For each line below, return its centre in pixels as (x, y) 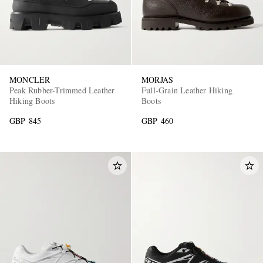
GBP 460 (158, 121)
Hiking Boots (32, 101)
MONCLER (30, 80)
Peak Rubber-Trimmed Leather (63, 90)
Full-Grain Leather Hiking (187, 90)
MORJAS (158, 80)
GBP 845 (26, 121)
